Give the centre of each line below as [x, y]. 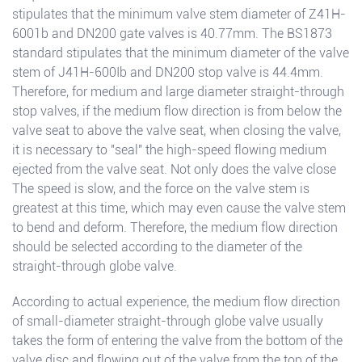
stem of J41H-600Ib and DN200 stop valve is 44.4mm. [168, 73]
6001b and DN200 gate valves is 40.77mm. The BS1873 [172, 34]
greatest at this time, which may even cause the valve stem [179, 208]
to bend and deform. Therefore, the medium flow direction [175, 228]
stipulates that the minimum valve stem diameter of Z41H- [179, 15]
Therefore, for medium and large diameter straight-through [178, 92]
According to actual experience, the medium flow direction [176, 302]
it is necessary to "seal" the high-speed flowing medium [169, 150]
